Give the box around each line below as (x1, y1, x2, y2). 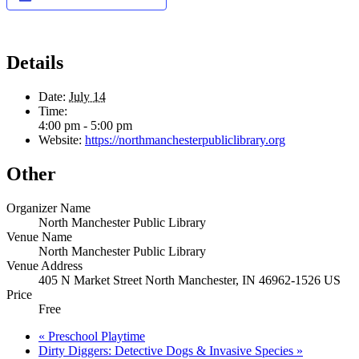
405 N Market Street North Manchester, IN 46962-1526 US (38, 272, 341, 287)
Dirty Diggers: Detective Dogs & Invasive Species (38, 343, 296, 357)
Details (6, 51, 63, 73)
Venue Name (6, 229, 72, 244)
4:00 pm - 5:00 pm (38, 118, 132, 132)
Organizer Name (6, 200, 91, 215)
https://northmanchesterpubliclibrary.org (85, 132, 285, 147)
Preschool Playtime (45, 329, 145, 343)
